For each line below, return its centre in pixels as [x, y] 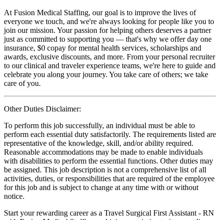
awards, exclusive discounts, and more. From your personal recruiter [110, 56]
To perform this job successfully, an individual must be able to [99, 125]
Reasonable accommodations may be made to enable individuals [103, 152]
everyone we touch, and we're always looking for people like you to [109, 21]
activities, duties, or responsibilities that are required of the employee [109, 178]
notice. [14, 196]
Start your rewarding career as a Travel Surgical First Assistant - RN [109, 213]
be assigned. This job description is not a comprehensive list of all [105, 169]
